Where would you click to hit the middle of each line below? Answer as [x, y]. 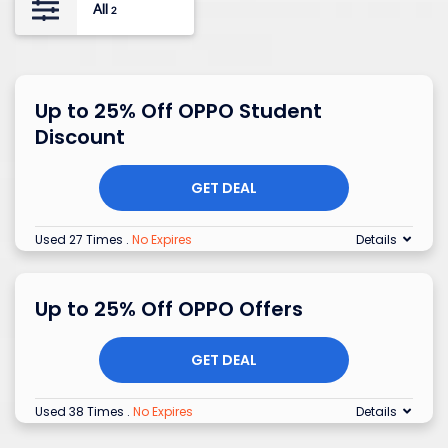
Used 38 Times [81, 411]
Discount [80, 136]
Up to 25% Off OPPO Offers [169, 308]
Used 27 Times [80, 239]
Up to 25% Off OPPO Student [178, 110]
